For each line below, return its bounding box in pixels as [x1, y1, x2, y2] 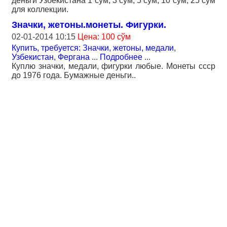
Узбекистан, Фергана [12, 53, 90, 61]
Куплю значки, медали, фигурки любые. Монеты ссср [12, 62, 215, 70]
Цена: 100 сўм [78, 32, 131, 41]
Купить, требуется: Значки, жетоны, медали [12, 44, 174, 52]
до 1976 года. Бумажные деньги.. [12, 71, 136, 80]
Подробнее [100, 53, 142, 61]
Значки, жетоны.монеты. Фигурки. [12, 20, 166, 30]
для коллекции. [12, 5, 68, 14]
